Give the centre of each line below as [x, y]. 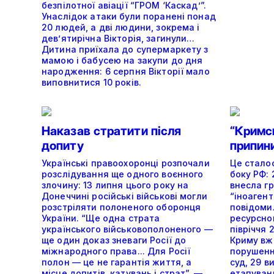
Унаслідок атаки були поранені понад [129, 17]
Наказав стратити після [112, 131]
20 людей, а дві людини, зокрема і [121, 28]
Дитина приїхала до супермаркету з [125, 50]
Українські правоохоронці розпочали [126, 163]
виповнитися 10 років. [91, 83]
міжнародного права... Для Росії [116, 251]
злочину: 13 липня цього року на [115, 185]
